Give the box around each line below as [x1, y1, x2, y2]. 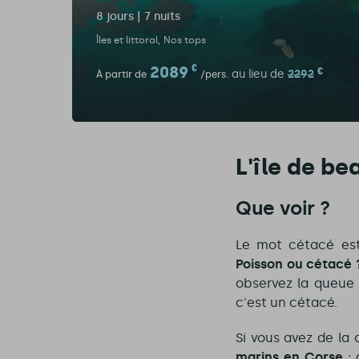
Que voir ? [235, 196, 330, 220]
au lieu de [231, 67, 284, 82]
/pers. [200, 69, 228, 81]
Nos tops [163, 34, 206, 46]
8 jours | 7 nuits [95, 10, 180, 24]
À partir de [95, 69, 147, 81]
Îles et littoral [95, 34, 158, 46]
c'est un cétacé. [235, 295, 337, 311]
